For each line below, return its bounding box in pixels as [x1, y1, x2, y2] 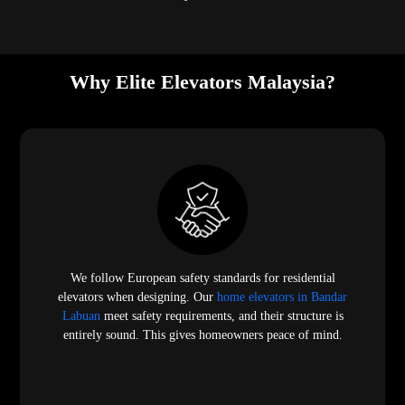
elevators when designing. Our [58, 289, 217, 304]
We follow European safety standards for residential [70, 270, 335, 285]
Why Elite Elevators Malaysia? [70, 70, 335, 93]
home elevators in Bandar [217, 289, 347, 304]
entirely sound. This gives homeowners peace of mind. [62, 327, 343, 342]
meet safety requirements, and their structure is [99, 308, 344, 323]
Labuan [61, 308, 100, 323]
